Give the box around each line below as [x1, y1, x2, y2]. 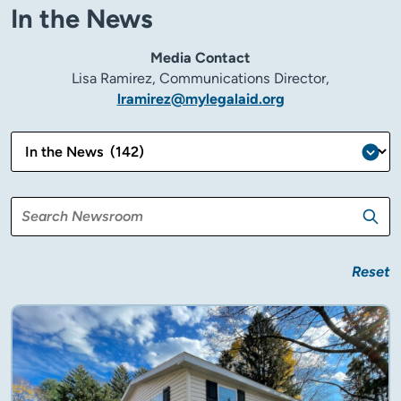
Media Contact [150, 49, 251, 67]
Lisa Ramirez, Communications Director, [72, 70, 329, 88]
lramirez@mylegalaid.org [116, 90, 285, 108]
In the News [11, 3, 153, 35]
